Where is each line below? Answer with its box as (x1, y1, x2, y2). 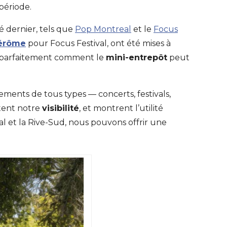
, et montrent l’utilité (79, 103, 163, 113)
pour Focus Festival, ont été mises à (26, 39, 171, 48)
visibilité (42, 103, 79, 113)
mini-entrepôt (106, 53, 167, 62)
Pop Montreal (75, 24, 131, 34)
